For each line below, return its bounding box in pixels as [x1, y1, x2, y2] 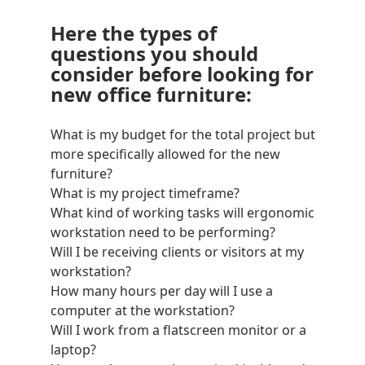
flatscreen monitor [159, 321, 282, 339]
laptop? [50, 341, 96, 358]
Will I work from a [50, 321, 160, 339]
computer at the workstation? [50, 301, 235, 319]
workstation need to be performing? [50, 223, 275, 241]
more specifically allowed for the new [50, 145, 280, 163]
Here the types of [50, 20, 217, 46]
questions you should [50, 40, 258, 67]
